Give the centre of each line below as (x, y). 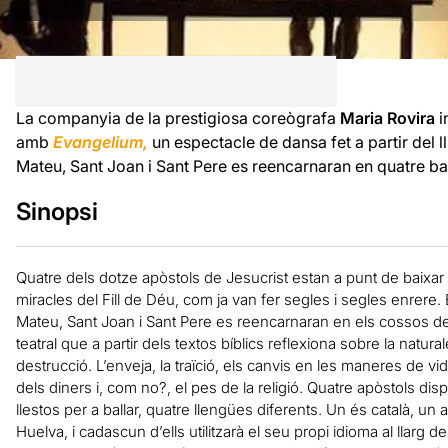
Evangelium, (100, 141)
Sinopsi (56, 211)
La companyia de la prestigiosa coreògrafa (177, 117)
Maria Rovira (387, 117)
